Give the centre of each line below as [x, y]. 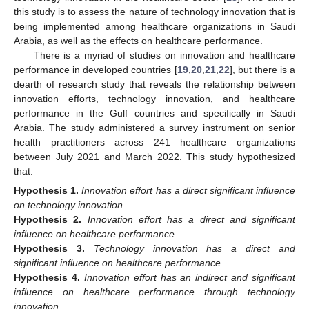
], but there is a [262, 69]
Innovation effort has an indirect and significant [189, 277]
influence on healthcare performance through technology [154, 292]
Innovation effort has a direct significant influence [188, 190]
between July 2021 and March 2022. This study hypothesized [154, 156]
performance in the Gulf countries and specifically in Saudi [154, 113]
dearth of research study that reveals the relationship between [154, 84]
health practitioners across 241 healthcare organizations [154, 142]
